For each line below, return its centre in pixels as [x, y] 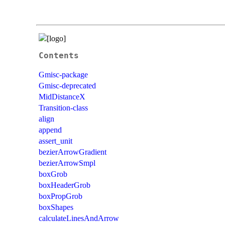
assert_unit [55, 141]
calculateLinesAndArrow [79, 218]
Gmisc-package [63, 74]
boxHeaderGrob [65, 185]
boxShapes [56, 207]
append [50, 130]
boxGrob [53, 174]
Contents [59, 55]
